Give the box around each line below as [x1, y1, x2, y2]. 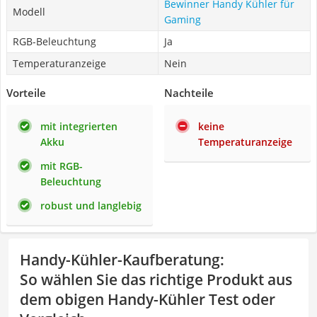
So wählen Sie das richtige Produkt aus [20, 270, 292, 289]
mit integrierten [40, 120, 117, 133]
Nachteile [164, 86, 214, 100]
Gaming [164, 13, 201, 26]
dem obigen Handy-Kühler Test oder [20, 289, 275, 309]
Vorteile [6, 86, 46, 100]
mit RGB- [40, 159, 83, 173]
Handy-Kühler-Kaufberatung [20, 250, 220, 270]
